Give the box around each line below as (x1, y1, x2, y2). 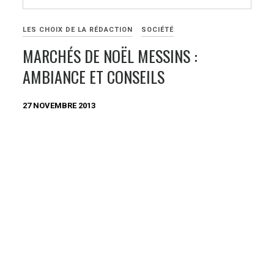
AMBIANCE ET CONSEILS (23, 64, 165, 89)
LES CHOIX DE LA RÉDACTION (23, 25, 133, 34)
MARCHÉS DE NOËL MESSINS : (23, 43, 198, 68)
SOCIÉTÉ (141, 25, 174, 34)
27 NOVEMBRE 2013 (23, 100, 96, 110)
